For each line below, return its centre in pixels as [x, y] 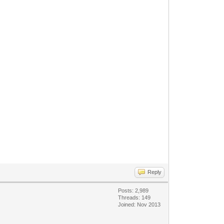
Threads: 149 [134, 197]
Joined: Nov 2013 [139, 204]
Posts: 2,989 [133, 190]
